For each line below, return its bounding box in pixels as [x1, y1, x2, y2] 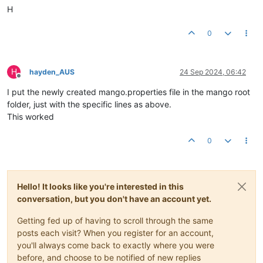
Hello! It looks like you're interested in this [17, 181, 184, 192]
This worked [7, 112, 54, 122]
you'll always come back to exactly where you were [17, 240, 214, 251]
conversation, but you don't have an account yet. [17, 194, 211, 204]
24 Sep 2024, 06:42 [180, 68, 246, 77]
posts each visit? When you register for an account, [17, 228, 214, 238]
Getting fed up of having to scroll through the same [17, 215, 213, 226]
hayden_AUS [29, 68, 75, 77]
